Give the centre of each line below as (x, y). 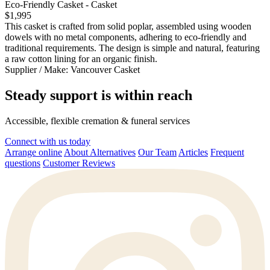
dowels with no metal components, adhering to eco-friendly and (126, 37)
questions (23, 163)
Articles (193, 152)
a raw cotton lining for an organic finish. (81, 59)
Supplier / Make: (38, 70)
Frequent (227, 152)
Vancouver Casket (105, 70)
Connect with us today (48, 141)
